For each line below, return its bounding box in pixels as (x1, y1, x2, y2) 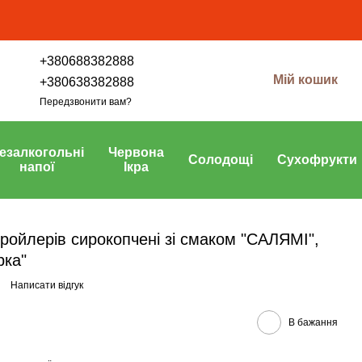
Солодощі (188, 153, 253, 166)
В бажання (288, 316, 338, 328)
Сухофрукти (277, 153, 357, 166)
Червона (108, 145, 164, 159)
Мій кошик (273, 72, 338, 86)
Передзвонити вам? (40, 95, 132, 107)
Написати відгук (11, 280, 83, 291)
